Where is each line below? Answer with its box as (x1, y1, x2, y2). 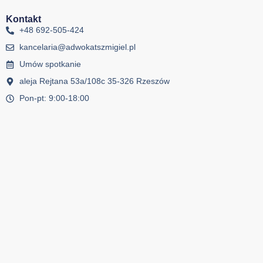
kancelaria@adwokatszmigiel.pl (19, 42, 136, 52)
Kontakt (6, 14, 41, 25)
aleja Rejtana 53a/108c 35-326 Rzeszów (19, 76, 170, 86)
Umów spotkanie (19, 59, 81, 69)
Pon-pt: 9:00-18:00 (19, 93, 89, 103)
